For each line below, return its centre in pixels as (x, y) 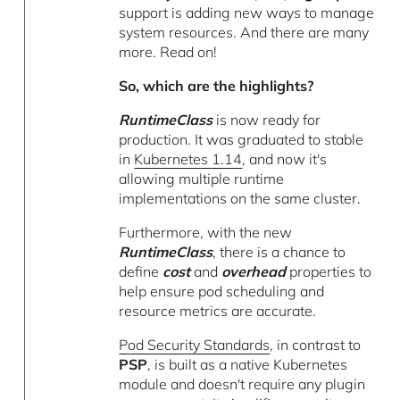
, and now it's (285, 159)
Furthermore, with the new (206, 233)
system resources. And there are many (244, 33)
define (141, 272)
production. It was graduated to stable (242, 140)
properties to (329, 272)
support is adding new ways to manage (247, 13)
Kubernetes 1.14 (188, 159)
